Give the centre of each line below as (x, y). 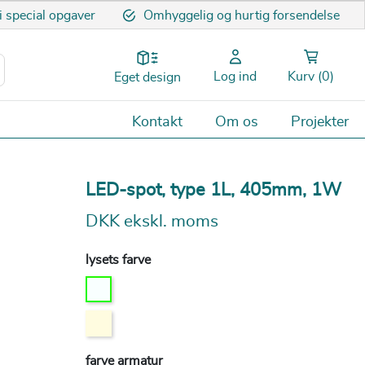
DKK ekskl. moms (152, 221)
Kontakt (157, 122)
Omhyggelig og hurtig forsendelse (241, 15)
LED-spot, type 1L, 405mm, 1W (213, 189)
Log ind (235, 77)
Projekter (320, 122)
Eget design (147, 78)
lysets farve (118, 259)
